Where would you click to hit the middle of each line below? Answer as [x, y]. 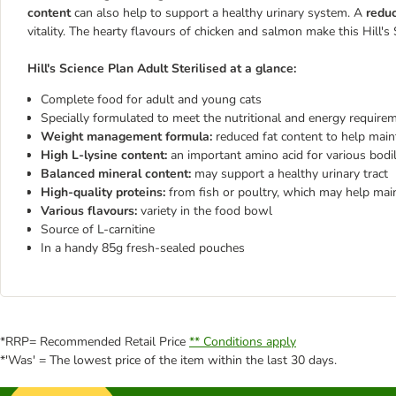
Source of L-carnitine [98, 229]
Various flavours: [91, 211]
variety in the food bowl [206, 211]
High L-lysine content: [106, 155]
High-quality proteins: [103, 192]
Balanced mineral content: [118, 174]
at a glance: [263, 69]
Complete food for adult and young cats [151, 99]
